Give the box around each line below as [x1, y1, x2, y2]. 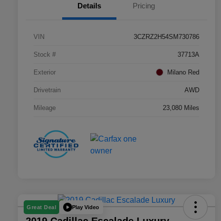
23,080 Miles [163, 104, 199, 111]
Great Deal [27, 204, 56, 211]
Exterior [34, 68, 56, 76]
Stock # [34, 50, 56, 58]
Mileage [34, 104, 56, 111]
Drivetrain [34, 86, 61, 94]
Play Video [72, 204, 99, 210]
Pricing [132, 1, 155, 10]
